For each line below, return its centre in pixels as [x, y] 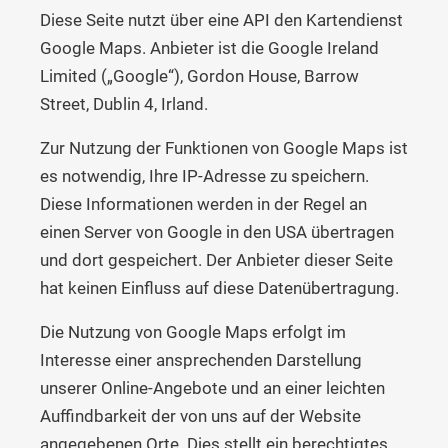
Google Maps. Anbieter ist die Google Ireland [209, 47]
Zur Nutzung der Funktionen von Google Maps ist [224, 147]
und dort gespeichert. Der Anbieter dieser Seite [216, 259]
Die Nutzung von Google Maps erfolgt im [193, 331]
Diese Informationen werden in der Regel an [203, 203]
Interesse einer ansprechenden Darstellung [201, 359]
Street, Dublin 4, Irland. [124, 103]
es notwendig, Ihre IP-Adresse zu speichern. [204, 175]
